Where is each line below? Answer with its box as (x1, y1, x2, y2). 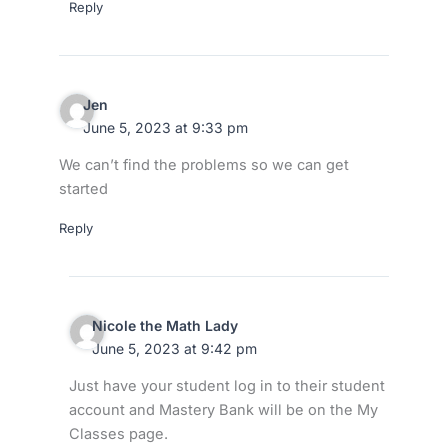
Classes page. (68, 425, 168, 444)
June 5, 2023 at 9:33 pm (82, 118, 248, 136)
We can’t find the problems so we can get (58, 156, 349, 175)
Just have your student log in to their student (68, 377, 385, 396)
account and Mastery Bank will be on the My (68, 401, 378, 420)
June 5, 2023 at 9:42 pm (92, 339, 258, 357)
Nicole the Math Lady (92, 316, 239, 334)
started (58, 180, 108, 199)
